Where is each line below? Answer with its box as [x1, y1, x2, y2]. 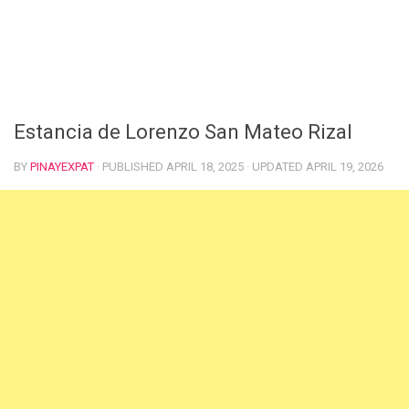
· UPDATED [244, 160, 306, 173]
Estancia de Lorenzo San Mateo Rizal [14, 121, 352, 143]
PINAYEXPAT [30, 160, 94, 173]
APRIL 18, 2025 [166, 160, 244, 173]
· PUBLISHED [97, 160, 166, 173]
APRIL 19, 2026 [306, 160, 383, 173]
